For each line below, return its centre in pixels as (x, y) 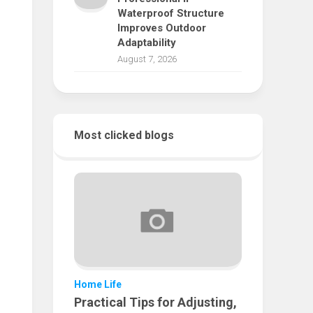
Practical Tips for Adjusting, (155, 303)
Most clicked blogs (124, 135)
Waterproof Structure (171, 13)
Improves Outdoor (162, 28)
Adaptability (147, 43)
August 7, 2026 (147, 59)
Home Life (98, 285)
